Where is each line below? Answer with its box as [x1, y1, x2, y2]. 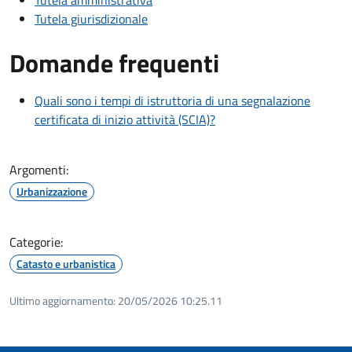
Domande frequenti [9, 44, 219, 82]
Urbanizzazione [16, 183, 87, 200]
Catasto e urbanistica [16, 255, 115, 273]
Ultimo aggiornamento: [9, 292, 115, 310]
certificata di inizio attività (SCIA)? [35, 110, 215, 130]
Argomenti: [9, 160, 68, 180]
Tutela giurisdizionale [35, 9, 148, 29]
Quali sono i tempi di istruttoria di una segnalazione [35, 91, 310, 111]
